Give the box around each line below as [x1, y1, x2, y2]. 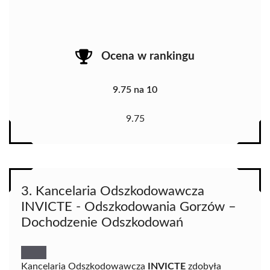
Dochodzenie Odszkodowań [21, 215, 183, 229]
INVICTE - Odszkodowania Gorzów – [21, 199, 236, 213]
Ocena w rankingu [101, 51, 195, 63]
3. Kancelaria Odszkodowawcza [21, 184, 204, 198]
